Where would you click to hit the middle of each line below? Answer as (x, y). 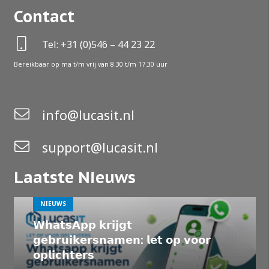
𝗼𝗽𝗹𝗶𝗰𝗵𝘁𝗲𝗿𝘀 (63, 255)
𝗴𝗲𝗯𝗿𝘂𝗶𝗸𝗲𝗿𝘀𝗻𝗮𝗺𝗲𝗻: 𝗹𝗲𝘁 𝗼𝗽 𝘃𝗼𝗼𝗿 (122, 240)
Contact (44, 16)
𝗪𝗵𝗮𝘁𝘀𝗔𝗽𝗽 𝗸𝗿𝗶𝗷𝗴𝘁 (82, 225)
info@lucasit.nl (88, 115)
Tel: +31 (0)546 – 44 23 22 (98, 44)
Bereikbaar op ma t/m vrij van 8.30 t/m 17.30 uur (90, 64)
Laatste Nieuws (74, 177)
